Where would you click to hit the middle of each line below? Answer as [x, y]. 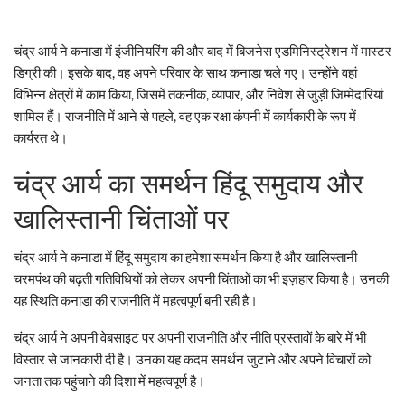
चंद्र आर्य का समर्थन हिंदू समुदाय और [188, 184]
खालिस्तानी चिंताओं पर [121, 219]
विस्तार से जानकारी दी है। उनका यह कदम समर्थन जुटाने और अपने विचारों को [192, 358]
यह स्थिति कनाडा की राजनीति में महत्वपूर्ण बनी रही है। [136, 300]
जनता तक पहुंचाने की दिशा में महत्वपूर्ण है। [109, 380]
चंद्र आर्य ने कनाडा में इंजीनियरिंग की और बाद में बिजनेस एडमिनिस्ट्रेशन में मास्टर [202, 50]
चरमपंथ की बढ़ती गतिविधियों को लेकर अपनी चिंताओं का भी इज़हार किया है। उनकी [201, 278]
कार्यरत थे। [41, 137]
